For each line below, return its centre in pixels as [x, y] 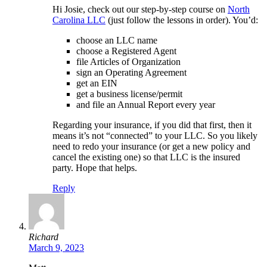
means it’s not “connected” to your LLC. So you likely [155, 135]
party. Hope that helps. [95, 167]
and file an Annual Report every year [146, 104]
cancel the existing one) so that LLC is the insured [146, 157]
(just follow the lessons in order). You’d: [182, 20]
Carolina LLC [79, 20]
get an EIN [97, 83]
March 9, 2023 [56, 247]
